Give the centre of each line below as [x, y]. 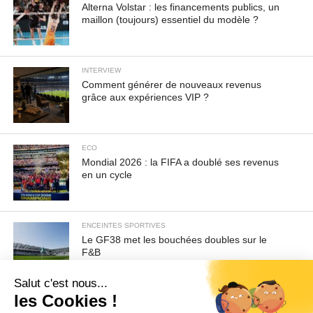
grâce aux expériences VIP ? [146, 97]
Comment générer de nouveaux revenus [172, 85]
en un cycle [107, 175]
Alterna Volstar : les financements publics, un [181, 7]
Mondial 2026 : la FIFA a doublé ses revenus [181, 162]
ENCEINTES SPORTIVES [124, 226]
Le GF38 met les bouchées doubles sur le [175, 240]
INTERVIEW [102, 71]
